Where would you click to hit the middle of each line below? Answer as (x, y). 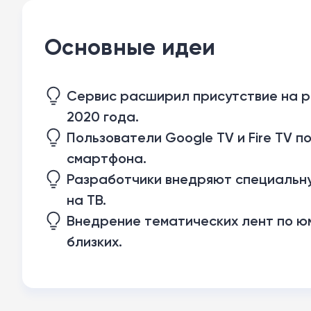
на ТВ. (86, 200)
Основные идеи (130, 47)
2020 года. (103, 117)
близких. (94, 242)
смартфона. (107, 158)
